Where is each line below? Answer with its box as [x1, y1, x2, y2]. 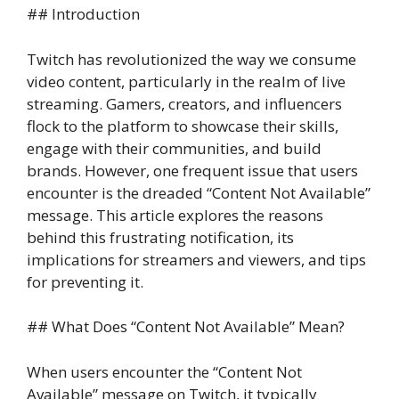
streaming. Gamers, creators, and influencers [27, 93, 342, 114]
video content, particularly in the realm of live [27, 70, 346, 92]
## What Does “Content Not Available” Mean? [27, 316, 345, 337]
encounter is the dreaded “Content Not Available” [27, 182, 370, 203]
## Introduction [27, 4, 140, 24]
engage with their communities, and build [27, 137, 322, 159]
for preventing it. [27, 271, 143, 292]
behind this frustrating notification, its [27, 226, 294, 248]
